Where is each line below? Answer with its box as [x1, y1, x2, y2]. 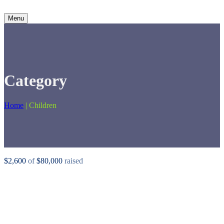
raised [62, 156, 83, 165]
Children [29, 100, 56, 109]
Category [4, 71, 67, 90]
